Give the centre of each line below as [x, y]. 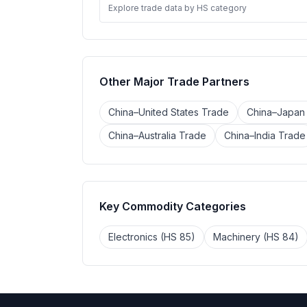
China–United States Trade [169, 112]
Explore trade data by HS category [177, 8]
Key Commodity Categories [173, 206]
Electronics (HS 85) [152, 237]
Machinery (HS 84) [256, 237]
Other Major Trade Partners [174, 82]
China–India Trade [265, 135]
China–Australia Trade [157, 135]
